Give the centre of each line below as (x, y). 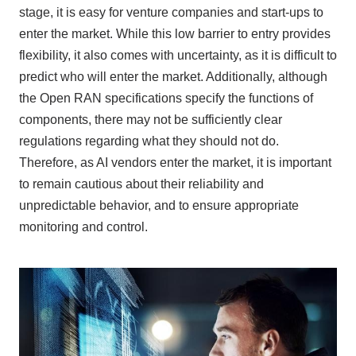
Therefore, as (57, 162)
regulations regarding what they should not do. (149, 141)
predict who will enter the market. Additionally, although (173, 76)
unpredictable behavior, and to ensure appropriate (159, 205)
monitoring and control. (83, 226)
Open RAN (70, 98)
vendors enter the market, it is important (219, 162)
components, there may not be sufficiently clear (150, 119)
